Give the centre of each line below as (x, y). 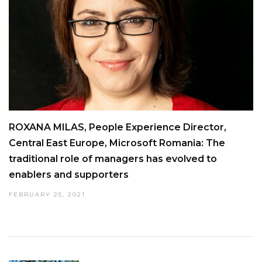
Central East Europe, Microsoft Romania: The (117, 143)
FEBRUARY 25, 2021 (47, 194)
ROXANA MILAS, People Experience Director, (118, 127)
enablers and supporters (69, 174)
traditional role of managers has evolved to (113, 158)
